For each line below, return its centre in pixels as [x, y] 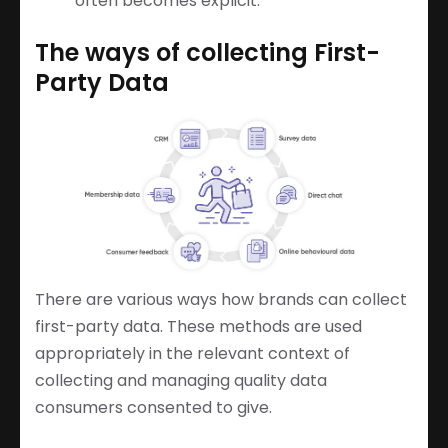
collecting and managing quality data [181, 380]
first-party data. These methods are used [198, 326]
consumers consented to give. [153, 407]
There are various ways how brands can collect [221, 299]
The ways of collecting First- [207, 52]
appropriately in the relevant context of [192, 353]
